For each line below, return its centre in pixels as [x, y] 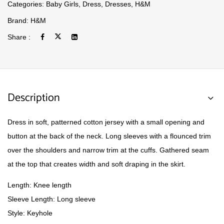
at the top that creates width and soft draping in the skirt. [96, 164]
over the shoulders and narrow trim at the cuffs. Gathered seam [108, 150]
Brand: [19, 20]
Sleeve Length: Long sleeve [51, 199]
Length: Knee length [39, 185]
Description [34, 98]
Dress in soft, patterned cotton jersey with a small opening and [106, 122]
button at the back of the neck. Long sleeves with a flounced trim [109, 136]
